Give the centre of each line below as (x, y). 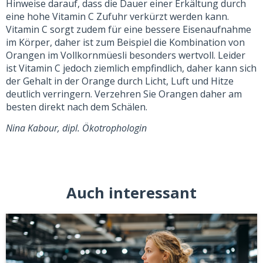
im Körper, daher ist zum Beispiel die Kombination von (125, 42)
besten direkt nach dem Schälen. (77, 107)
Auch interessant (131, 193)
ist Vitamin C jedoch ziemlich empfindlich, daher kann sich (131, 68)
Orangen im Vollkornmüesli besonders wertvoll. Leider (126, 55)
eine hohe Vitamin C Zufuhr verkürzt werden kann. (117, 16)
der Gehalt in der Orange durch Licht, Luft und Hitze (120, 81)
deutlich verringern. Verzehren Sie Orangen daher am (124, 94)
